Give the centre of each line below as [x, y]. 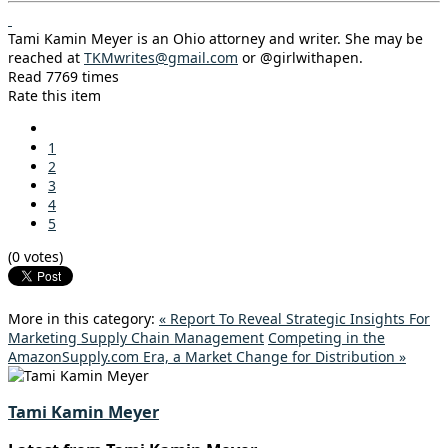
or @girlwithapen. [300, 57]
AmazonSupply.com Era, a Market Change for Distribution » [207, 356]
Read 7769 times [63, 76]
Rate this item [54, 95]
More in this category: [81, 318]
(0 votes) [35, 256]
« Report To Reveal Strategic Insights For [294, 318]
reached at [46, 57]
